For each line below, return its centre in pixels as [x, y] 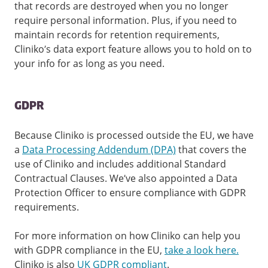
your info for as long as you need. [89, 64]
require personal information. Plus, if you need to [126, 21]
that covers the [212, 150]
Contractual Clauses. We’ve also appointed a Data [126, 179]
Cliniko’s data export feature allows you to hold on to [133, 49]
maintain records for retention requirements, [117, 35]
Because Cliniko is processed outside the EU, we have [134, 135]
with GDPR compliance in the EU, [89, 250]
